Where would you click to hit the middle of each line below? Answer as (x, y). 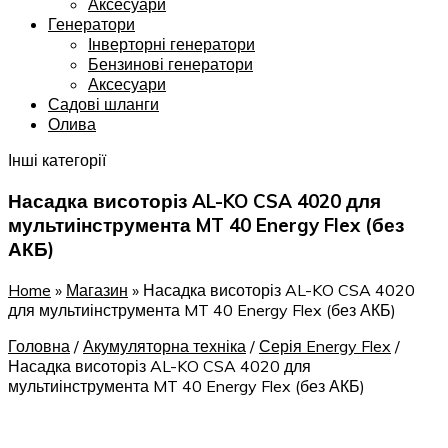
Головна (39, 345)
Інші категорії (57, 160)
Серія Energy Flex (325, 345)
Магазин (97, 289)
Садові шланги (103, 104)
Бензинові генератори (170, 64)
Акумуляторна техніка (164, 345)
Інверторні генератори (171, 44)
